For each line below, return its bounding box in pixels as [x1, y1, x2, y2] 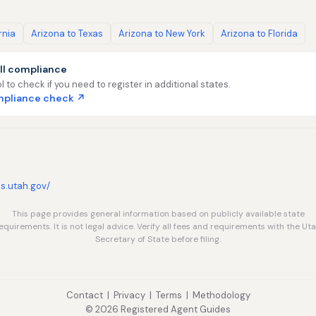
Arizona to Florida [221, 28, 298, 39]
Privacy [113, 289, 145, 301]
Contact [66, 289, 103, 301]
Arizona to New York [119, 28, 205, 39]
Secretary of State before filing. [95, 233, 221, 245]
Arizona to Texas [31, 28, 103, 39]
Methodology [192, 289, 250, 301]
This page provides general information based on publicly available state [11, 208, 305, 219]
